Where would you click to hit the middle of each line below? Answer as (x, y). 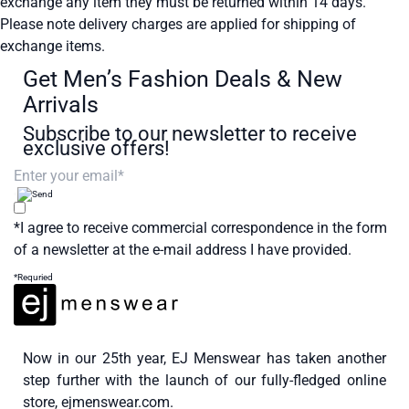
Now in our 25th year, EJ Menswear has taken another (204, 358)
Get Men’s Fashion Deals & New (183, 79)
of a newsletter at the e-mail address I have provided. (183, 249)
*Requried (33, 277)
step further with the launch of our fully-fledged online (204, 380)
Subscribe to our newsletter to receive (190, 133)
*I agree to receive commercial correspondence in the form (200, 227)
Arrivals (61, 104)
